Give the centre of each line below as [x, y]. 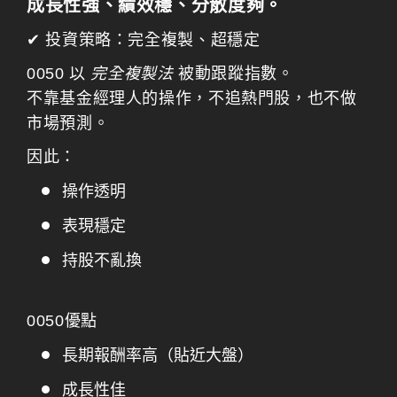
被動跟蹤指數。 [234, 74]
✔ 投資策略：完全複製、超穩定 [144, 40]
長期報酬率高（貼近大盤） [158, 355]
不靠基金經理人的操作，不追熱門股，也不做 [192, 98]
